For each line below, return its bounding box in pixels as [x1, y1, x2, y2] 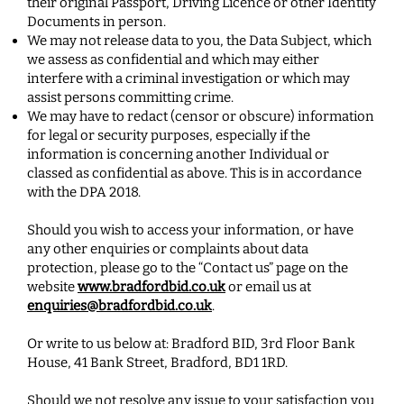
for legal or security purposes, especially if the [27, 127, 310, 143]
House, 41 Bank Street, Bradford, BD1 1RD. [27, 354, 288, 371]
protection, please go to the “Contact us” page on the [27, 260, 348, 276]
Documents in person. [27, 14, 166, 30]
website [27, 279, 75, 295]
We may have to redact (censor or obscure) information [27, 108, 374, 124]
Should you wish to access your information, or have [27, 222, 353, 238]
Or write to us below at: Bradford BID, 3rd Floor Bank [27, 335, 355, 352]
